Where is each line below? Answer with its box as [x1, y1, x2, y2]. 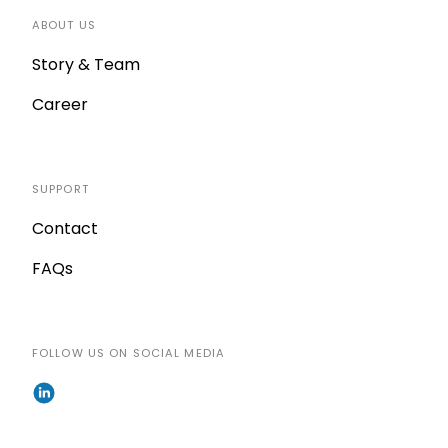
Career [32, 92, 88, 116]
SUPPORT [32, 180, 89, 197]
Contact [32, 216, 98, 240]
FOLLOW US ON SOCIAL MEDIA [32, 344, 225, 361]
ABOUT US [32, 16, 96, 33]
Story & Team [32, 52, 140, 76]
